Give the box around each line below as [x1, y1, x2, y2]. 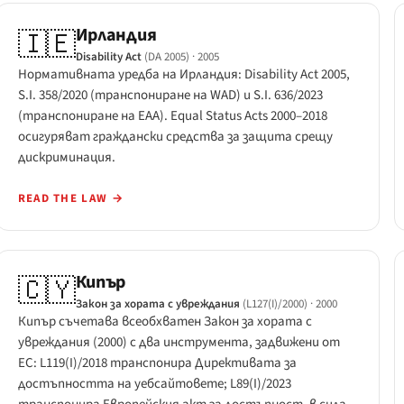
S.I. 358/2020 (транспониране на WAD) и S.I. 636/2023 [17, 86, 323, 106]
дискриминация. [17, 148, 115, 168]
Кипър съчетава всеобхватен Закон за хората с [17, 311, 312, 331]
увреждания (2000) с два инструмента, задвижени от [17, 332, 340, 352]
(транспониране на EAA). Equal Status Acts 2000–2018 [17, 106, 327, 126]
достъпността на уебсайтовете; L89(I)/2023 [17, 373, 291, 393]
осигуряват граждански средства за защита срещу [17, 127, 333, 147]
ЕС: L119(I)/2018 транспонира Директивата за [17, 353, 297, 372]
